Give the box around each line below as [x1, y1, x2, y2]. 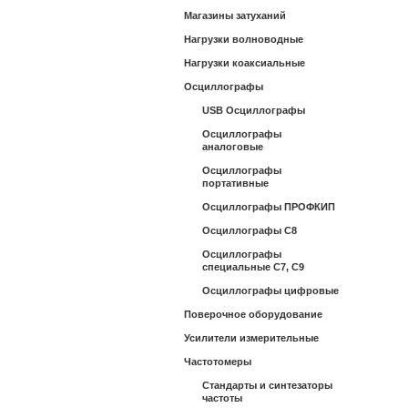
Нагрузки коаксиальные [184, 57, 305, 68]
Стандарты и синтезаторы [202, 380, 332, 391]
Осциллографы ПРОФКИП [202, 201, 335, 212]
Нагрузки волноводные [184, 34, 303, 45]
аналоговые [202, 141, 263, 152]
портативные [202, 178, 269, 189]
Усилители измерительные [184, 332, 319, 343]
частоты [202, 393, 242, 403]
